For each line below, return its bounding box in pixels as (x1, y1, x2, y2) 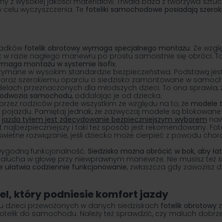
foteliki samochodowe (86, 4, 163, 15)
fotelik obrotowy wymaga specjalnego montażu (24, 43, 190, 54)
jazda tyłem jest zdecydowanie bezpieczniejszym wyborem (2, 114, 207, 125)
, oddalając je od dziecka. (72, 91, 162, 101)
